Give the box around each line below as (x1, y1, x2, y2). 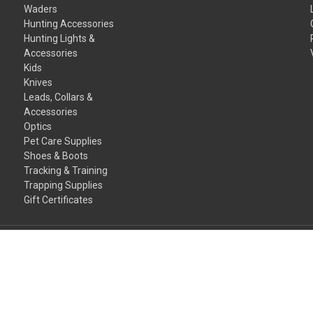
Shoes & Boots (24, 150, 89, 162)
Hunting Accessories (24, 18, 115, 30)
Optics (24, 121, 52, 133)
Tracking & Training (24, 165, 108, 177)
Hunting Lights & (24, 33, 96, 45)
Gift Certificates (24, 194, 94, 206)
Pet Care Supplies (24, 136, 103, 147)
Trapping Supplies (24, 180, 103, 191)
